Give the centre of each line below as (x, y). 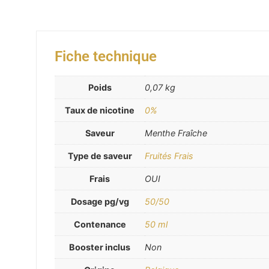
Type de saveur (100, 156)
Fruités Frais (169, 156)
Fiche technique (106, 56)
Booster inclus (100, 247)
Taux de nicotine (100, 110)
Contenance (100, 224)
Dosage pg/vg (100, 201)
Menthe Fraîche (176, 133)
